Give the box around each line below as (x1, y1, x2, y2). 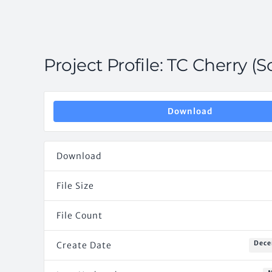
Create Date (56, 240, 112, 251)
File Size (56, 180, 94, 191)
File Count (56, 210, 103, 221)
